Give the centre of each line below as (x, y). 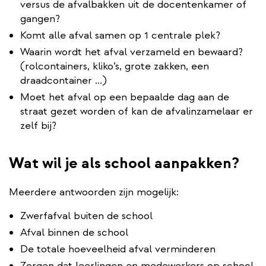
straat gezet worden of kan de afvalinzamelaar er (137, 111)
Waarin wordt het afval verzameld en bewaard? (132, 52)
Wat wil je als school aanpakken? (124, 163)
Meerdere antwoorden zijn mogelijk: (94, 192)
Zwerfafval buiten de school (86, 216)
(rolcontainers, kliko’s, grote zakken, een (115, 66)
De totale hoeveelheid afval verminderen (118, 249)
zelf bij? (38, 125)
